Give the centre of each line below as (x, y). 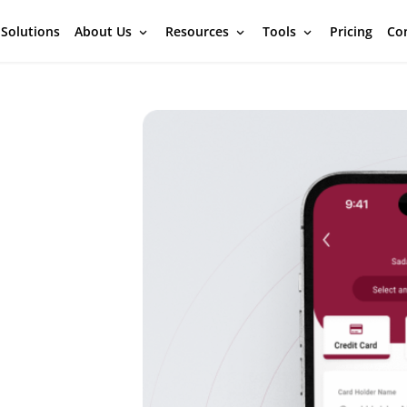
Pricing (351, 31)
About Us (104, 31)
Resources (199, 31)
